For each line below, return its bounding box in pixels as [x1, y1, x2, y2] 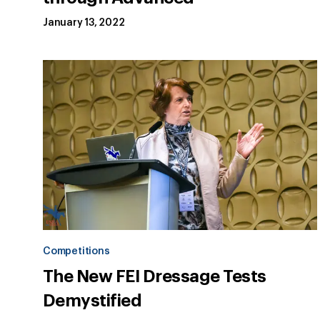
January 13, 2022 [43, 18, 125, 29]
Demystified [43, 292, 142, 310]
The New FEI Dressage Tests [43, 268, 266, 286]
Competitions [43, 246, 110, 257]
